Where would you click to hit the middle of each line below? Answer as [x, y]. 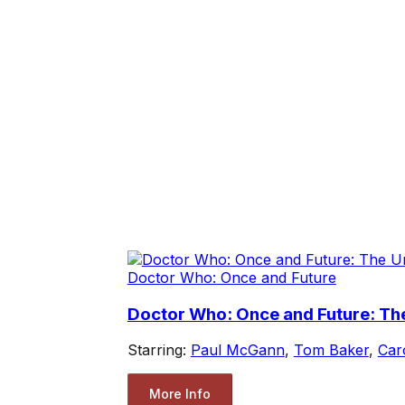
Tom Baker [331, 350]
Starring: [159, 350]
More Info [179, 393]
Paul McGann [237, 350]
